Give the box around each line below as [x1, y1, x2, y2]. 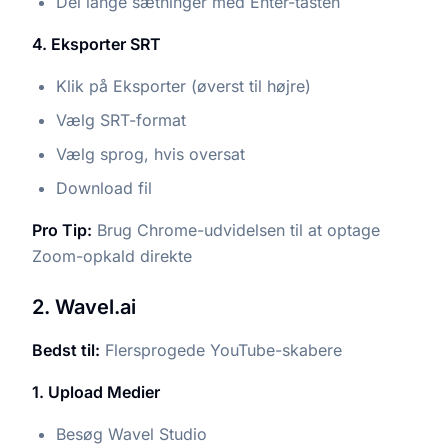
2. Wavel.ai [32, 294, 136, 319]
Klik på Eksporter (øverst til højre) [56, 75, 311, 96]
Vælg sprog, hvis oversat [56, 143, 245, 164]
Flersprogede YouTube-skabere [100, 339, 342, 360]
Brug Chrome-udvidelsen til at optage [92, 219, 380, 240]
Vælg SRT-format [56, 109, 186, 130]
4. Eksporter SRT [32, 33, 161, 54]
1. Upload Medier [32, 381, 160, 402]
